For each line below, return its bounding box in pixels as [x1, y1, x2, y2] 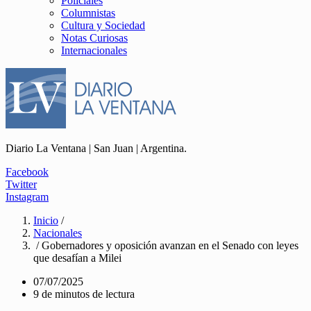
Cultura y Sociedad [61, 19, 145, 31]
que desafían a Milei [33, 252, 121, 264]
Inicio [33, 215, 58, 226]
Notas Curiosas [61, 32, 128, 44]
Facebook [6, 166, 49, 178]
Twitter [6, 178, 37, 190]
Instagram [6, 191, 49, 203]
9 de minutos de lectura [33, 288, 135, 300]
